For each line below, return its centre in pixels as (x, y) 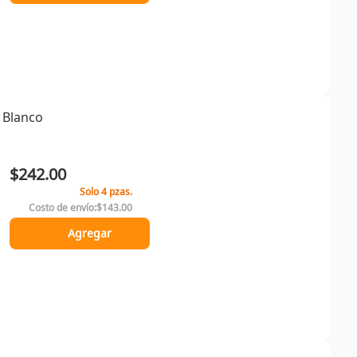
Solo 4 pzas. (106, 192)
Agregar (89, 233)
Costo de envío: (63, 208)
